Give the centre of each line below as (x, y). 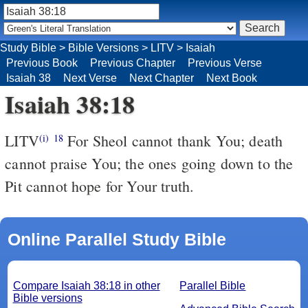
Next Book (232, 78)
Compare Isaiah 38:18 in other (86, 285)
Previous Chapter (133, 63)
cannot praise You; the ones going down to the (149, 163)
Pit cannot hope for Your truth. (100, 186)
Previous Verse (225, 63)
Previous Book (42, 63)
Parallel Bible (213, 285)
